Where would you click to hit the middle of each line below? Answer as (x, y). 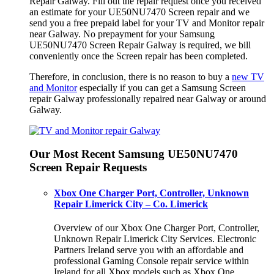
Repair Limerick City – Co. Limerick (131, 204)
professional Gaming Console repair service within (151, 261)
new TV (248, 76)
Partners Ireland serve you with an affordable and (149, 250)
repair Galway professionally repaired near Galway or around (148, 98)
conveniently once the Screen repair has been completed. (139, 56)
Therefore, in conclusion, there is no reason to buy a (131, 76)
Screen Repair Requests (88, 168)
